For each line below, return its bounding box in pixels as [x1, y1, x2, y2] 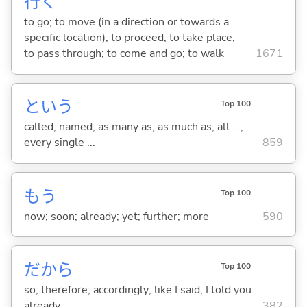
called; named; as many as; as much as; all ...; [23, 119, 243, 135]
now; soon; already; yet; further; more [23, 208, 209, 224]
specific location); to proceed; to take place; [23, 30, 235, 46]
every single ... [23, 135, 95, 151]
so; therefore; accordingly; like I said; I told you [23, 282, 251, 297]
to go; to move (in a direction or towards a [23, 14, 229, 30]
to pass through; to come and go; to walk [23, 46, 224, 62]
